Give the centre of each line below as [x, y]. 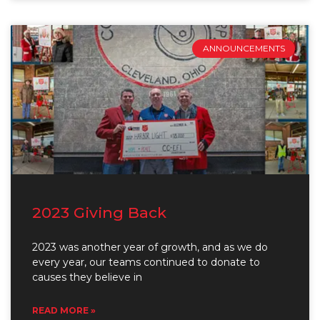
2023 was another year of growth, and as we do [150, 247]
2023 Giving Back [99, 212]
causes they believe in [87, 277]
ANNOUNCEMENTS [244, 48]
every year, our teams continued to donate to [146, 262]
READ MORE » [64, 310]
